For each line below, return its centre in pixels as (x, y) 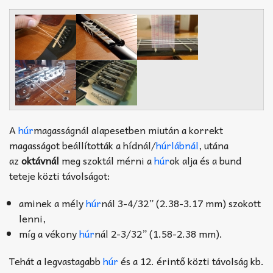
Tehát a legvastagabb (56, 261)
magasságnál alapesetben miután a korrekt (128, 130)
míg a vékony (49, 234)
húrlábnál (177, 145)
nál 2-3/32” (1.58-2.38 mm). (158, 234)
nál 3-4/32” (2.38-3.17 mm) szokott (181, 203)
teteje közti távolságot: (60, 176)
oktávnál (40, 161)
